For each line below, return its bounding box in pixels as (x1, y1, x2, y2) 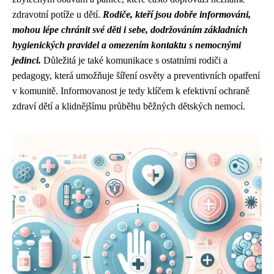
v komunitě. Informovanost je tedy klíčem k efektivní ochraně (12, 86, 250, 96)
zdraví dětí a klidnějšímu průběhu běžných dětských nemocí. (12, 101, 245, 111)
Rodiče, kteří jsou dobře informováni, (103, 9, 251, 20)
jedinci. (12, 55, 41, 65)
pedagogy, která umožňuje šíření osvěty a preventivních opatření (12, 70, 260, 81)
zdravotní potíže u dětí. (12, 9, 103, 20)
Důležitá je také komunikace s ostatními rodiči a (41, 55, 228, 65)
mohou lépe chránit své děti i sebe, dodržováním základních (12, 24, 248, 35)
